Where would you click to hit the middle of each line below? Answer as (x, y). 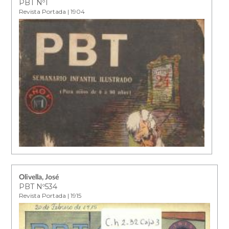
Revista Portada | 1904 (52, 11)
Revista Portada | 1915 (50, 195)
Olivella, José (39, 177)
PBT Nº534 (38, 186)
